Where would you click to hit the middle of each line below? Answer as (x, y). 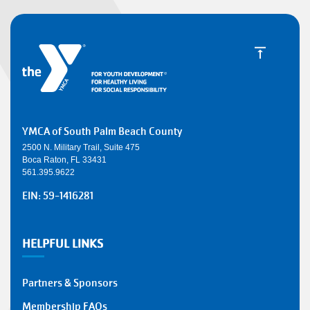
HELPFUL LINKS (62, 244)
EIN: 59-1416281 (57, 196)
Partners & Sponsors (70, 283)
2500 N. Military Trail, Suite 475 (81, 147)
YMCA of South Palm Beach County (102, 131)
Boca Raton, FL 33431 (64, 160)
